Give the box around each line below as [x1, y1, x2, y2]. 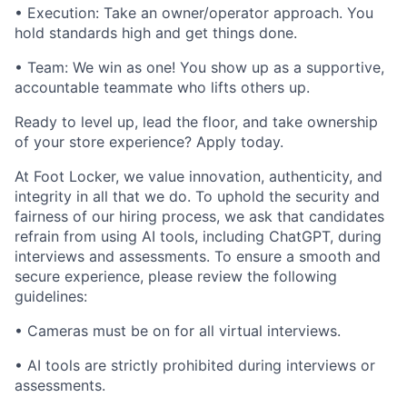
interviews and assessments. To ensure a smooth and [15, 247, 381, 265]
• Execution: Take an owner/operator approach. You [15, 4, 373, 22]
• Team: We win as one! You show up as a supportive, [15, 58, 384, 76]
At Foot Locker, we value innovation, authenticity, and [15, 167, 382, 185]
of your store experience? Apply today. [15, 133, 283, 151]
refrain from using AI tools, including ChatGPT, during [15, 227, 382, 245]
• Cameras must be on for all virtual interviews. [15, 322, 341, 340]
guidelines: [15, 287, 87, 305]
